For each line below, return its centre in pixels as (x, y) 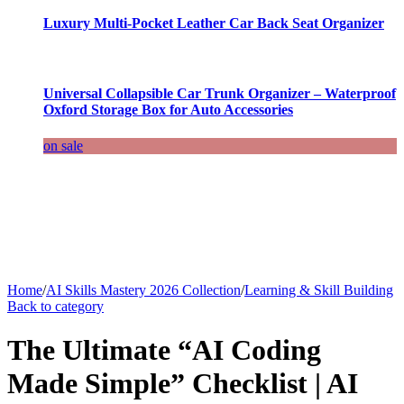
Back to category (55, 306)
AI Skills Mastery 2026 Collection (143, 289)
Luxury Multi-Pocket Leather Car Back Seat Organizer (214, 23)
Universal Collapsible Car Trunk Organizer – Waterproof (220, 94)
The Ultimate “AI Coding (164, 350)
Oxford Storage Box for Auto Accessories (168, 110)
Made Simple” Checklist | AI (183, 384)
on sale (63, 145)
